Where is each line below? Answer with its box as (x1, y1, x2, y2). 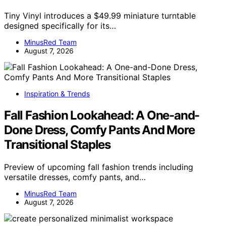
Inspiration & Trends (24, 89, 90, 98)
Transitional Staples (4, 137, 111, 152)
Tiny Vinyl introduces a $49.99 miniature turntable (4, 10, 196, 21)
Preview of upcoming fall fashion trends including (4, 161, 193, 172)
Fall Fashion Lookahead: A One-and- (4, 107, 200, 123)
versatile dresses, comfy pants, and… (4, 172, 146, 182)
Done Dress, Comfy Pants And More (4, 122, 195, 137)
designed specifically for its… (4, 20, 116, 31)
